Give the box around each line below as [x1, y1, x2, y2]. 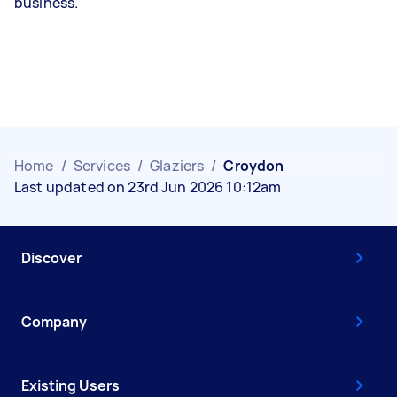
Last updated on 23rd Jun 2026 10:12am [14, 177, 282, 197]
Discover [21, 248, 82, 268]
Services [73, 156, 130, 175]
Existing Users [21, 376, 120, 395]
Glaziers [150, 156, 205, 175]
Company [21, 312, 87, 331]
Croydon [223, 156, 284, 175]
